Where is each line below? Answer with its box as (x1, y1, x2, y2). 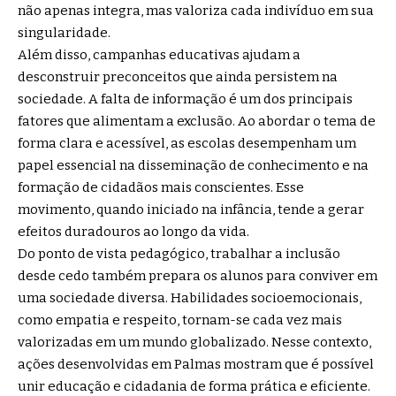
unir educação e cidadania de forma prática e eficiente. (18, 377, 370, 394)
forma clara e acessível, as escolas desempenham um (18, 134, 356, 151)
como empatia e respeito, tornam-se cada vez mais (18, 311, 342, 328)
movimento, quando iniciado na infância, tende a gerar (18, 201, 364, 217)
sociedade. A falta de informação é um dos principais (18, 90, 353, 107)
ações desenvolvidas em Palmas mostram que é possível (18, 355, 374, 372)
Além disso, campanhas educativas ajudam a (18, 46, 301, 63)
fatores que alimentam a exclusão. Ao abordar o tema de (18, 112, 376, 129)
